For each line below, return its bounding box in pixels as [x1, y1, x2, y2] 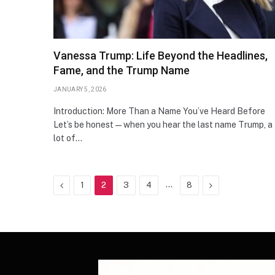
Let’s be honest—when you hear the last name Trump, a [53, 119, 273, 130]
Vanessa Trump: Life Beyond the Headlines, [53, 48, 268, 62]
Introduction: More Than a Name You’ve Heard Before [53, 106, 265, 116]
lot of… [53, 133, 82, 143]
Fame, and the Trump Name [53, 63, 190, 77]
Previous [63, 179, 97, 190]
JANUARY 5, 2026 [53, 85, 107, 93]
